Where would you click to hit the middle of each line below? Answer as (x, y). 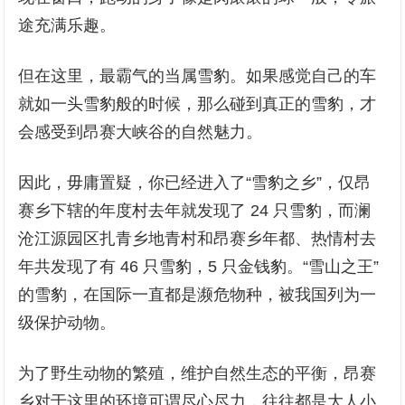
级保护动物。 (67, 323)
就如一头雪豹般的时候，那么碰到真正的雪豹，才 (198, 104)
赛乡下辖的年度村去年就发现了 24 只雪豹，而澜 (195, 211)
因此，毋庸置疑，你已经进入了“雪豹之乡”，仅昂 (195, 183)
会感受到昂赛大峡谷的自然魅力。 (141, 132)
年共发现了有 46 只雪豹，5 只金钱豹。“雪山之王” (199, 267)
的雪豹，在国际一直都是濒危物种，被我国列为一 (198, 295)
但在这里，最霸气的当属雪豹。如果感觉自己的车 (198, 76)
